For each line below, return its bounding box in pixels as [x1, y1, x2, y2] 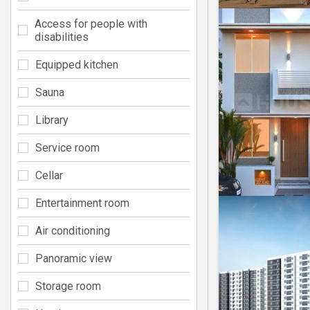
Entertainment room [35, 196, 129, 210]
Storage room [35, 279, 101, 293]
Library [35, 113, 69, 127]
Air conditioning [35, 224, 110, 237]
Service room [35, 140, 100, 154]
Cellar [35, 168, 63, 182]
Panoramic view [35, 251, 112, 265]
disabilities [34, 30, 89, 44]
